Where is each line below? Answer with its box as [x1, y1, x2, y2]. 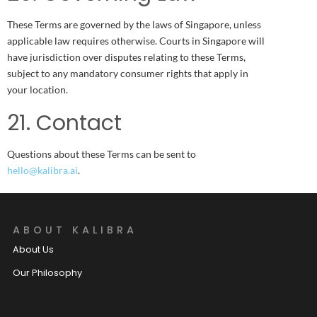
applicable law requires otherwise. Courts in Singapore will [7, 34, 265, 47]
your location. [7, 83, 68, 96]
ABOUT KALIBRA [12, 222, 137, 237]
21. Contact [7, 108, 122, 138]
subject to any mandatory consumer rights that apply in [7, 67, 248, 79]
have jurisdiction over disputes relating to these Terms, [7, 50, 246, 63]
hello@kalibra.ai [7, 163, 78, 176]
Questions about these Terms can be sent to [7, 147, 196, 160]
